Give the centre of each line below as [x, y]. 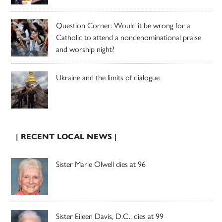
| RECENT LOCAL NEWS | [67, 137]
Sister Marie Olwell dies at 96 [101, 164]
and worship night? [85, 49]
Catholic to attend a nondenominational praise [129, 37]
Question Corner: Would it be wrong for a [123, 25]
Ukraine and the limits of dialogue [108, 77]
